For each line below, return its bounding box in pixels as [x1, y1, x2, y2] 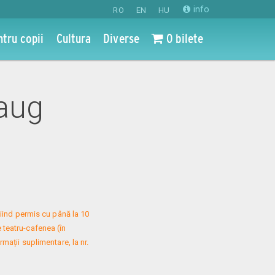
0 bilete [163, 31, 204, 45]
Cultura [56, 31, 91, 45]
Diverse [103, 31, 139, 45]
